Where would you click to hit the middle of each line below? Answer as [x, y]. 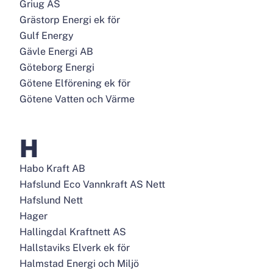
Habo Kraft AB [52, 168]
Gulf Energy [47, 36]
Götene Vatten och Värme [77, 99]
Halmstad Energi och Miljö [79, 264]
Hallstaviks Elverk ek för [75, 248]
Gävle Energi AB [56, 51]
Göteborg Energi [57, 67]
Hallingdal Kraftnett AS [73, 232]
